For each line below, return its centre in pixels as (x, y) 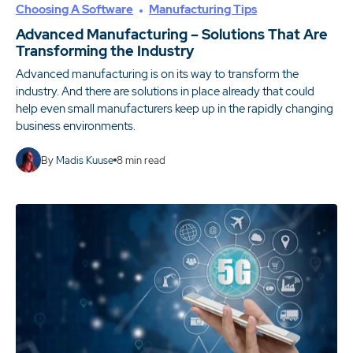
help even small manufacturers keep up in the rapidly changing (175, 109)
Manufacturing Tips (203, 9)
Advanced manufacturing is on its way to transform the (157, 74)
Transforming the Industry (105, 51)
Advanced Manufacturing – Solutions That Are (172, 34)
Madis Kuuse (85, 160)
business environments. (76, 126)
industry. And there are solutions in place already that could (165, 91)
